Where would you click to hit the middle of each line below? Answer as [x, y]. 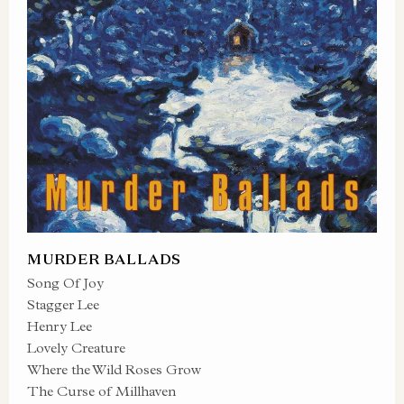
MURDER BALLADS [105, 259]
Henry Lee [60, 326]
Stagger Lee [63, 304]
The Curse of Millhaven [101, 391]
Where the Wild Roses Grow [114, 369]
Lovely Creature [76, 348]
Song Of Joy [65, 283]
